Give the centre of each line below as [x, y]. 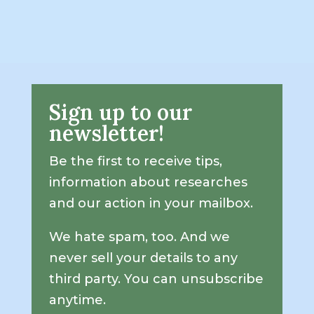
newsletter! [106, 133]
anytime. [77, 300]
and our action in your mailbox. [151, 203]
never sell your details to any [143, 258]
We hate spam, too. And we [139, 237]
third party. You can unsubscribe [156, 279]
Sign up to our [120, 112]
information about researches [148, 182]
